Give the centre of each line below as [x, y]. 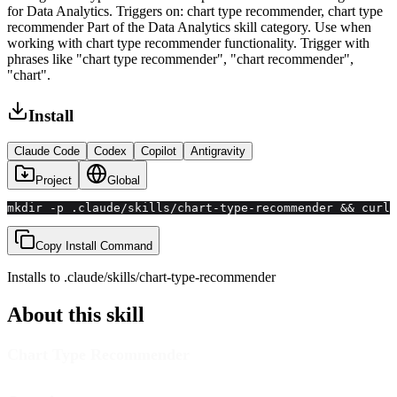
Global [124, 181]
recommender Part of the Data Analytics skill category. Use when [189, 27]
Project [54, 181]
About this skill [76, 315]
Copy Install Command [94, 246]
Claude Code [47, 152]
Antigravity [218, 152]
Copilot [159, 152]
